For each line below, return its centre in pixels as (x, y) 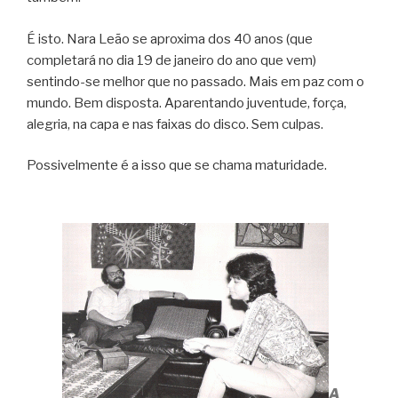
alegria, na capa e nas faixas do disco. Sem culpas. (175, 124)
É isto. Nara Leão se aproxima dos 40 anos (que (170, 39)
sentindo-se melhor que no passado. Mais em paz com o (195, 81)
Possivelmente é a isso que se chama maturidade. (177, 166)
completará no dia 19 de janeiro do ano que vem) (171, 60)
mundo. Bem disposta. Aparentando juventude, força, (187, 103)
